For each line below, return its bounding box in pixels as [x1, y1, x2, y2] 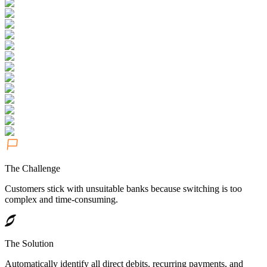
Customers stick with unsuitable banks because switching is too [5, 184, 242, 194]
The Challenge [5, 163, 60, 174]
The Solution [5, 238, 54, 249]
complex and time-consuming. [5, 194, 118, 205]
